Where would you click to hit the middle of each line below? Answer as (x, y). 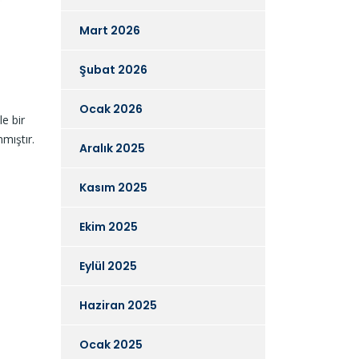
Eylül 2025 (108, 266)
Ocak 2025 (111, 344)
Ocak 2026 (111, 109)
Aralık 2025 (112, 148)
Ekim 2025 (109, 226)
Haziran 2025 (118, 305)
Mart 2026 (110, 30)
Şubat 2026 (113, 69)
